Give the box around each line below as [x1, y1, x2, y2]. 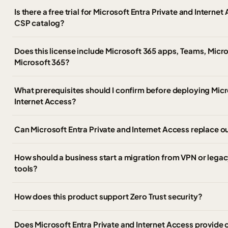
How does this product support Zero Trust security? [14, 191, 203, 201]
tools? [14, 163, 38, 173]
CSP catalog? [14, 18, 65, 27]
